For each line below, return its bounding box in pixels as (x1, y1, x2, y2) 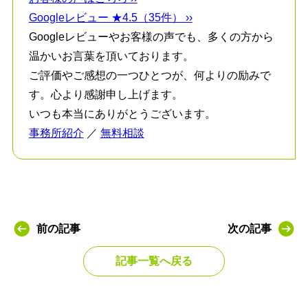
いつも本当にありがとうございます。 (28, 108, 216, 120)
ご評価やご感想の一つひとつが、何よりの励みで (28, 69, 271, 82)
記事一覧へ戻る (115, 254, 192, 267)
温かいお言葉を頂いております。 (28, 50, 194, 63)
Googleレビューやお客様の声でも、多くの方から (28, 31, 274, 43)
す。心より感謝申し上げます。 (28, 89, 183, 101)
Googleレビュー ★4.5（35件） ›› (28, 12, 192, 24)
